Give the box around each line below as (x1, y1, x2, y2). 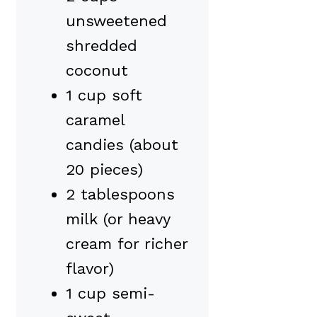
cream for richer (66, 235, 188, 253)
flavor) (66, 260, 114, 278)
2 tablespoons (66, 185, 175, 204)
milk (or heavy (66, 210, 170, 229)
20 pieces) (66, 161, 143, 179)
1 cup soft (66, 86, 142, 105)
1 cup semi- (66, 284, 155, 303)
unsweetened (66, 12, 167, 30)
